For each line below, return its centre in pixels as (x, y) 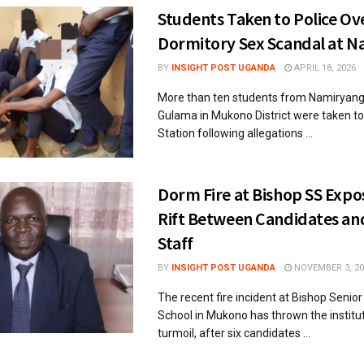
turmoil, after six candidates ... (234, 333)
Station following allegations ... (235, 133)
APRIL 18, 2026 (324, 67)
